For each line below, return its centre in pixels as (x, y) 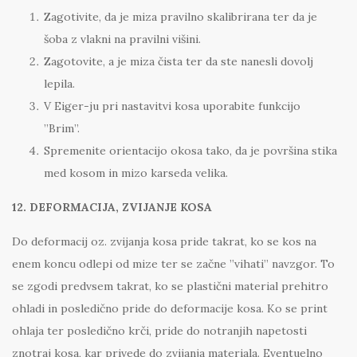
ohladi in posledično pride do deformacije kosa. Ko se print (170, 309)
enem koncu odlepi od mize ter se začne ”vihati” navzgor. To (173, 264)
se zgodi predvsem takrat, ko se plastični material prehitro (170, 286)
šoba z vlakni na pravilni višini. (122, 39)
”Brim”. (62, 129)
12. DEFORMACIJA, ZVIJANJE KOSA (112, 208)
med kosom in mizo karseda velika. (136, 173)
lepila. (59, 84)
